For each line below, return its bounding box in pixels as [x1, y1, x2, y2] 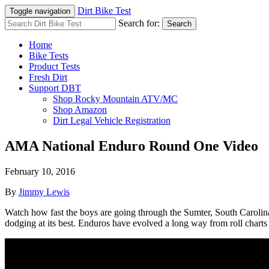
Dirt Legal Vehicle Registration [53, 115, 171, 125]
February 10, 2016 [5, 166, 75, 177]
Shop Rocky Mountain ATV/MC [53, 94, 178, 104]
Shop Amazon [53, 104, 107, 115]
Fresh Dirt [29, 72, 67, 82]
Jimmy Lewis [19, 186, 70, 197]
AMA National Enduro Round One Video [5, 138, 258, 154]
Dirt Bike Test [77, 5, 131, 16]
